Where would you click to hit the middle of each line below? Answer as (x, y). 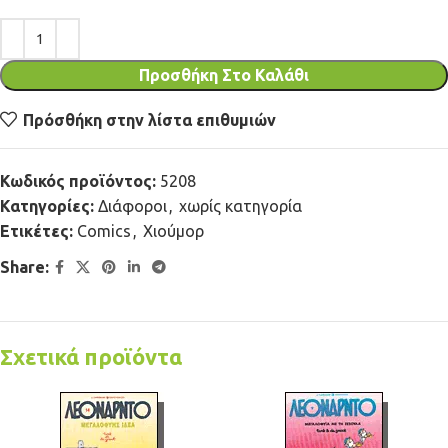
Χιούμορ (173, 231)
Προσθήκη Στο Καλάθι (224, 75)
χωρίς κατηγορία (240, 206)
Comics (104, 231)
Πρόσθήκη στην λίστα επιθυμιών (150, 119)
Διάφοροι (132, 206)
